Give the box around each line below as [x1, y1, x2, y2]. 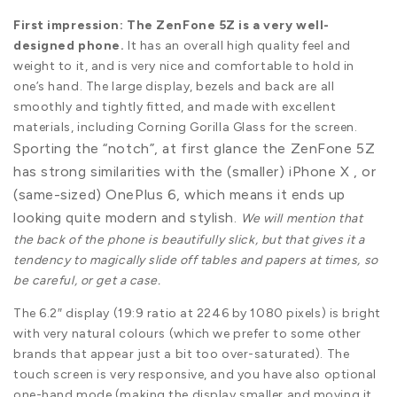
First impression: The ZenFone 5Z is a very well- [13, 17, 330, 33]
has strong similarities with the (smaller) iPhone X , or [13, 162, 377, 180]
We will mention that [241, 210, 363, 226]
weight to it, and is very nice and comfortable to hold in [13, 58, 354, 74]
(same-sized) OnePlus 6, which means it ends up [13, 185, 346, 203]
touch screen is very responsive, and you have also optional [13, 366, 378, 382]
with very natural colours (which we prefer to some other [13, 325, 362, 341]
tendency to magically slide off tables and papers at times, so [13, 252, 378, 268]
